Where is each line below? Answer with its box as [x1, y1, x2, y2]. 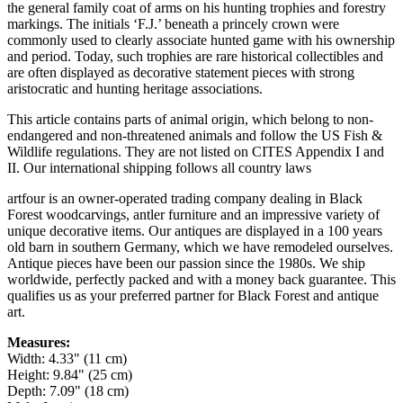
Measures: [7, 335, 70, 350]
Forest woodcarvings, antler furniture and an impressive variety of [7, 207, 380, 222]
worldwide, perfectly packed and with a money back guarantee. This [7, 272, 396, 287]
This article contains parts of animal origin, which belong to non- [7, 112, 373, 127]
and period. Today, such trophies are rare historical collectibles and [7, 49, 383, 64]
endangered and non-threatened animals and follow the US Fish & [7, 128, 382, 143]
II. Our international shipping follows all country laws [7, 160, 311, 175]
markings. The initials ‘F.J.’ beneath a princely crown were [7, 16, 339, 31]
